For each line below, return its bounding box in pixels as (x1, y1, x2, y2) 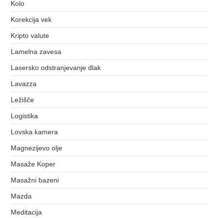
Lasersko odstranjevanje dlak (11, 63, 101, 72)
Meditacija (11, 208, 42, 216)
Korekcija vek (11, 15, 52, 23)
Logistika (11, 111, 38, 120)
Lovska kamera (11, 127, 58, 136)
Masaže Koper (11, 160, 56, 168)
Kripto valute (11, 31, 50, 39)
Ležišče (11, 95, 35, 104)
